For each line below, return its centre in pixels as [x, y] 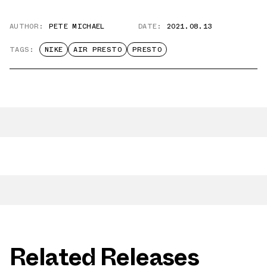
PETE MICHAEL [77, 26]
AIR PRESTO [97, 49]
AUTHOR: [27, 26]
